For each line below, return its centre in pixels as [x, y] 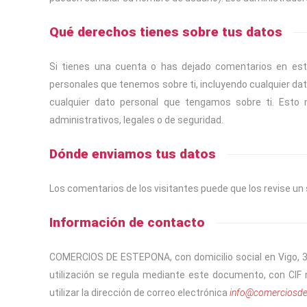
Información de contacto [127, 222]
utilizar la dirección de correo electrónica [139, 293]
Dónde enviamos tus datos [133, 154]
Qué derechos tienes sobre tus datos [166, 32]
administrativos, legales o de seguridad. [136, 120]
